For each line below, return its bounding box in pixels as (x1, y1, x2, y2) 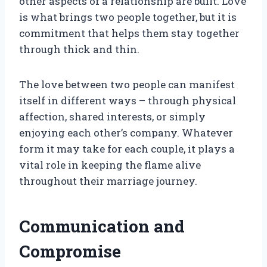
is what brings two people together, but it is (19, 10, 237, 24)
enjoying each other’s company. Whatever (19, 126, 233, 140)
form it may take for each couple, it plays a (19, 142, 235, 156)
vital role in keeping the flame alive (19, 158, 201, 172)
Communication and (19, 215, 185, 238)
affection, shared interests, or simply (19, 110, 206, 124)
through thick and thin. (19, 42, 139, 57)
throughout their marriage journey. (19, 174, 197, 188)
